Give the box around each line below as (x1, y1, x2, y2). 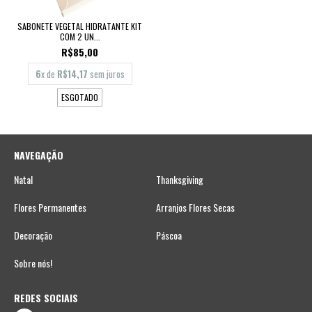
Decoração (14, 227, 52, 242)
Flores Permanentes (14, 199, 86, 214)
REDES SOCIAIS (14, 290, 78, 305)
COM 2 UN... (59, 30, 100, 42)
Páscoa (156, 227, 182, 242)
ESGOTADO (61, 91, 98, 103)
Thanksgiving (156, 171, 203, 187)
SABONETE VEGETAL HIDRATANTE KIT (17, 19, 142, 32)
